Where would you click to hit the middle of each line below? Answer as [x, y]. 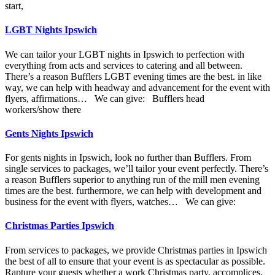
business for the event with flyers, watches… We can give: [120, 202]
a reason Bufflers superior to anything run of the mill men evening [132, 180]
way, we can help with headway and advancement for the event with [137, 87]
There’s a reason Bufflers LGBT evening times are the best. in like [133, 76]
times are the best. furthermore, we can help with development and [133, 191]
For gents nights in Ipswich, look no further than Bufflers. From [128, 158]
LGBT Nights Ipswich [51, 30]
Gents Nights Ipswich [49, 133]
